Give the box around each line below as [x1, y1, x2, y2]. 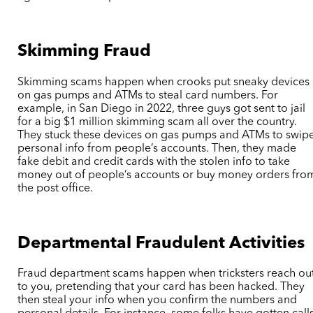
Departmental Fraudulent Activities [17, 235, 305, 252]
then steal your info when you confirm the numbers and [17, 295, 298, 307]
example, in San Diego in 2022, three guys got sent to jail [17, 103, 306, 115]
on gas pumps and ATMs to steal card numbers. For [17, 89, 279, 101]
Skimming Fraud [17, 43, 152, 60]
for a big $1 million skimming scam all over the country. [17, 116, 298, 128]
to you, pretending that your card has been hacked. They [17, 282, 305, 293]
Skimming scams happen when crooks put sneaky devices [17, 76, 310, 88]
